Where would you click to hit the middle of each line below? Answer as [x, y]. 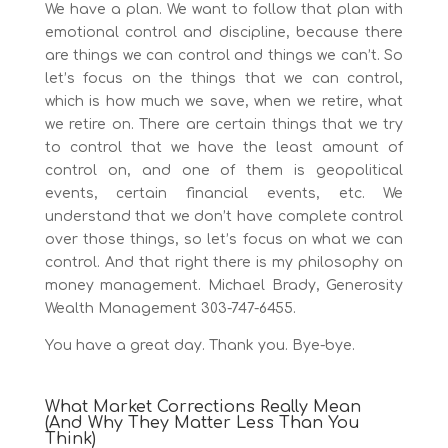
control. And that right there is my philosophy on [224, 263]
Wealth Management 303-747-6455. [170, 309]
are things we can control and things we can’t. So [224, 56]
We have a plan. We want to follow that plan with [224, 10]
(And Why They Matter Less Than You [202, 423]
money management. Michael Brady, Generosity [224, 286]
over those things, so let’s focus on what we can [224, 240]
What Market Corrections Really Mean [202, 407]
